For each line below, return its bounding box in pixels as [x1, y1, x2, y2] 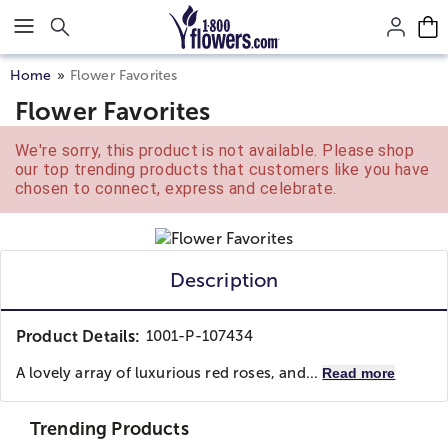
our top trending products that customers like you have [15, 160, 430, 179]
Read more [322, 365, 396, 381]
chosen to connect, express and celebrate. [15, 179, 337, 198]
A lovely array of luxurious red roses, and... [16, 365, 323, 381]
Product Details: [16, 328, 141, 345]
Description [169, 269, 279, 291]
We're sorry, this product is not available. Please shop [15, 141, 415, 160]
